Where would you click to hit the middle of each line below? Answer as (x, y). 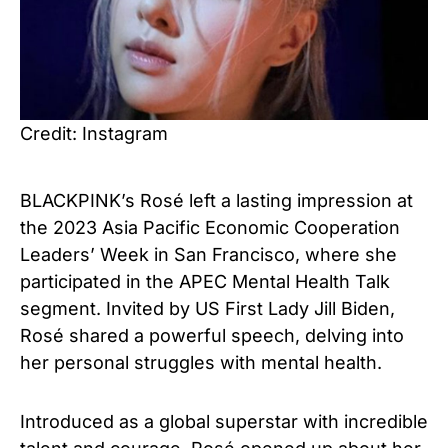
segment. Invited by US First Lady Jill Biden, (207, 308)
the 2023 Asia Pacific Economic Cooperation (210, 227)
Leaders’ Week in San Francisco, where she (208, 254)
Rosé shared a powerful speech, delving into (212, 335)
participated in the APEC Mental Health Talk (205, 281)
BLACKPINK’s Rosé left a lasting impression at (216, 200)
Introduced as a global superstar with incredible (224, 421)
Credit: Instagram (94, 133)
